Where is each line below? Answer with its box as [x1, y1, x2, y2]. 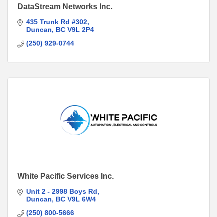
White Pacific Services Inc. [17, 171, 114, 180]
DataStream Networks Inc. [17, 2, 112, 11]
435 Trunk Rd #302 [26, 17, 87, 26]
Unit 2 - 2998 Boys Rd [26, 187, 97, 195]
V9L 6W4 [67, 195, 96, 203]
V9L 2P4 [67, 25, 94, 33]
